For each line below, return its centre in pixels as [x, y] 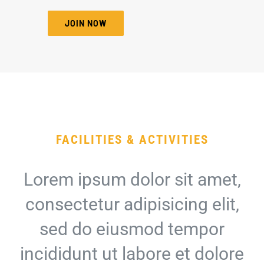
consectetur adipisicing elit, [132, 204]
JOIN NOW [85, 23]
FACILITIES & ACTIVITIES [132, 140]
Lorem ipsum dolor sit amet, [132, 179]
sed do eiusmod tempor [132, 229]
